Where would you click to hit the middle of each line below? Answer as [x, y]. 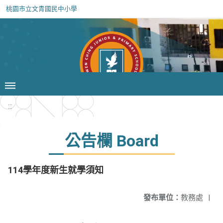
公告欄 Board [111, 141]
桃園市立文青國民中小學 [42, 9]
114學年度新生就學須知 [56, 170]
